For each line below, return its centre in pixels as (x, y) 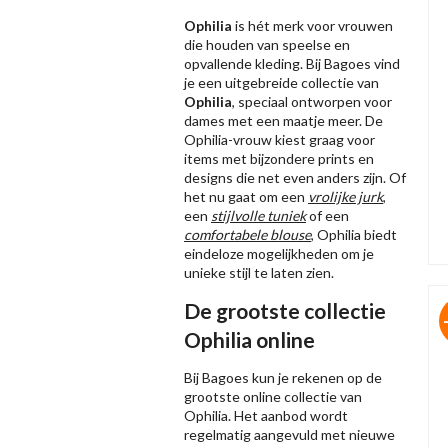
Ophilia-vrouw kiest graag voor (279, 139)
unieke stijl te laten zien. (259, 272)
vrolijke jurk (345, 196)
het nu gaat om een (246, 196)
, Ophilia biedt (354, 234)
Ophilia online (249, 339)
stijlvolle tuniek (258, 215)
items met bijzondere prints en (279, 158)
